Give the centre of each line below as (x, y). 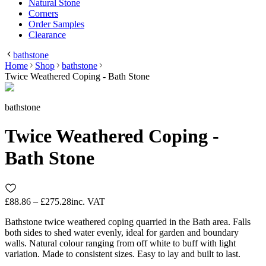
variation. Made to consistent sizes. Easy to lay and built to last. (123, 254)
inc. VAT (88, 201)
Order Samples (56, 24)
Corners (43, 13)
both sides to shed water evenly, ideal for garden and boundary (122, 232)
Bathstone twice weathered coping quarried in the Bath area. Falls (128, 221)
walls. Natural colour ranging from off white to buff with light (120, 243)
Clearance (47, 34)
